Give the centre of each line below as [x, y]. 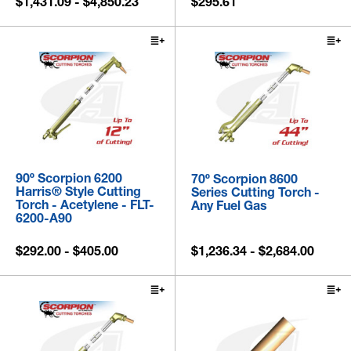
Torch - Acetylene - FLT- [85, 205]
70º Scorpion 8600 [244, 179]
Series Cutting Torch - [255, 192]
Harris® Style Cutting [78, 192]
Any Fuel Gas [229, 206]
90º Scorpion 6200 [69, 178]
